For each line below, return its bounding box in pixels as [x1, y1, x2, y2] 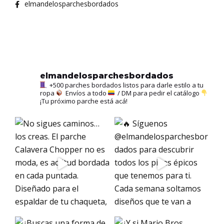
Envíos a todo [64, 88, 108, 97]
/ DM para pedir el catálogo [116, 88, 199, 97]
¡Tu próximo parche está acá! [40, 96, 127, 105]
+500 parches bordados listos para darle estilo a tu [48, 80, 203, 89]
